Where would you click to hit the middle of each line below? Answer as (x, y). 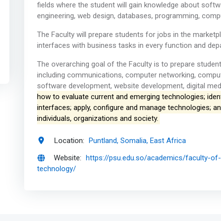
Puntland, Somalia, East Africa (138, 140)
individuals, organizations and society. (97, 119)
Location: (69, 140)
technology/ (56, 169)
